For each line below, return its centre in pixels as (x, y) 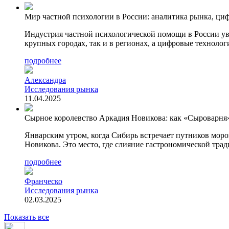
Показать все (27, 217)
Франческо (43, 181)
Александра (45, 80)
